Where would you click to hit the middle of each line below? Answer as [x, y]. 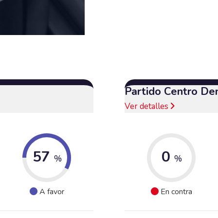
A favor [52, 192]
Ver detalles [147, 106]
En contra [176, 192]
